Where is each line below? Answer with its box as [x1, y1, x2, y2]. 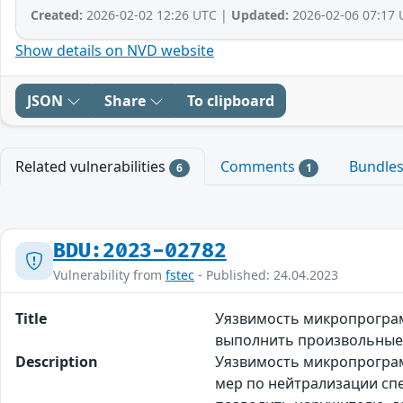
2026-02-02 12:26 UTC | [83, 5, 231, 23]
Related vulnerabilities [15, 156, 169, 176]
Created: [31, 5, 83, 23]
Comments [219, 156, 299, 176]
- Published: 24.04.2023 [194, 265, 338, 283]
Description [15, 351, 98, 372]
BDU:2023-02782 [53, 237, 227, 264]
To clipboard [187, 90, 274, 111]
